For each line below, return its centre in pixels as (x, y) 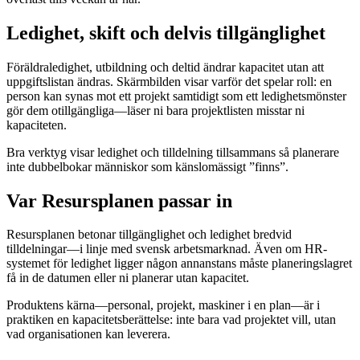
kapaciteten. (37, 125)
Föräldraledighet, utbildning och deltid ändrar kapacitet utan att (165, 67)
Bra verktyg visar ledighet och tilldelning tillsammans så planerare (173, 152)
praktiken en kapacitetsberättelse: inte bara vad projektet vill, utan (171, 320)
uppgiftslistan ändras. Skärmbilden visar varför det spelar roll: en (169, 81)
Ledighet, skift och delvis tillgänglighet (166, 33)
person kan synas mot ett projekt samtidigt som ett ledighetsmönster (176, 96)
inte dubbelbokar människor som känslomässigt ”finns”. (147, 166)
